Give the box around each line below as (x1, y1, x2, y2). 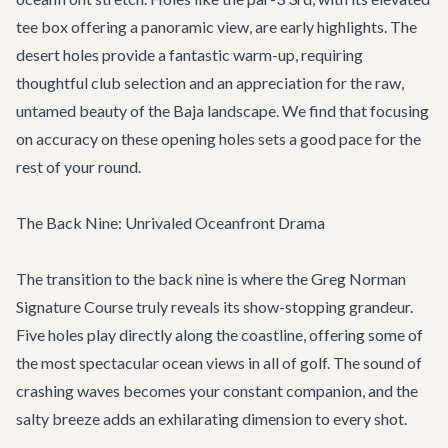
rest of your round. (16, 157, 141, 176)
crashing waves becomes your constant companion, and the (16, 381, 418, 400)
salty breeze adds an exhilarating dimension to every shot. (16, 409, 407, 428)
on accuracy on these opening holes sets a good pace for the (16, 129, 421, 148)
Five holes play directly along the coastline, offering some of (16, 325, 423, 344)
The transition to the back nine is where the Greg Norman (16, 269, 406, 288)
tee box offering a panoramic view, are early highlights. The (16, 17, 417, 36)
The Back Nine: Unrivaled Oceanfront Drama (16, 213, 325, 232)
